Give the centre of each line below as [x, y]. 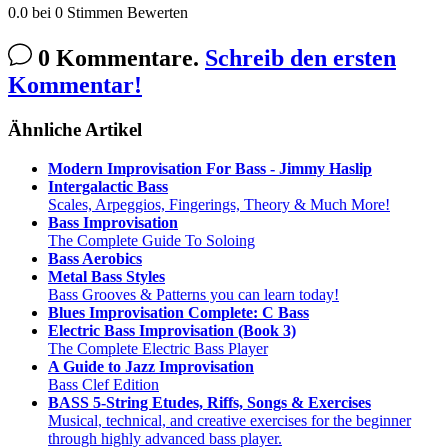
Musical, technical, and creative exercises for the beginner [229, 420]
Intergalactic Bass [108, 186]
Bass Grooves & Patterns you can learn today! [193, 294]
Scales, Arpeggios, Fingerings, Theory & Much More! [219, 204]
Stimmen [95, 13]
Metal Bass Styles [106, 276]
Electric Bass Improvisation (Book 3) [172, 330]
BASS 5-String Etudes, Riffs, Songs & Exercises [209, 402]
